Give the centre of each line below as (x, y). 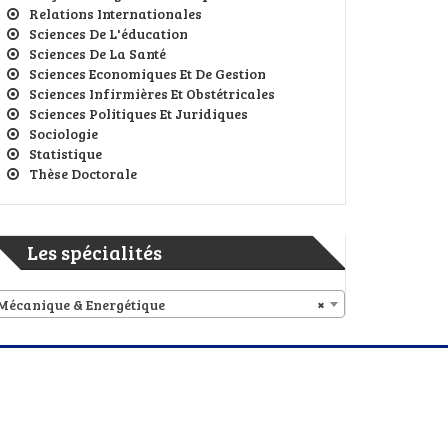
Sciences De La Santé (97, 53)
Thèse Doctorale (83, 173)
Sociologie (63, 133)
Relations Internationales (115, 13)
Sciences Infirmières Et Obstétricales (152, 93)
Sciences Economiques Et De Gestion (147, 73)
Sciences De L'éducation (108, 33)
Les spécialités (94, 251)
